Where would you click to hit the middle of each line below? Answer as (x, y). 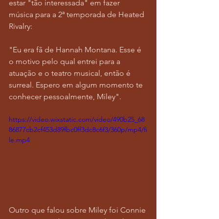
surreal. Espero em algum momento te (77, 85)
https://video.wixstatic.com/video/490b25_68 (77, 119)
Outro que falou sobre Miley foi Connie (78, 210)
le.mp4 (19, 140)
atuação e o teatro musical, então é (71, 73)
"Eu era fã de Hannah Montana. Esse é (76, 50)
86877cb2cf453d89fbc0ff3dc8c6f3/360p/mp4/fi (78, 130)
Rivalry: (21, 26)
